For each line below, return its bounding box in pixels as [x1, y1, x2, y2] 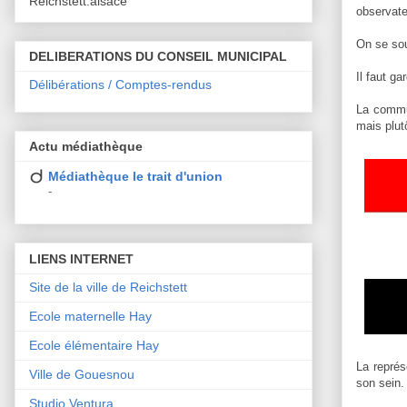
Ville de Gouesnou [29, 366, 134, 382]
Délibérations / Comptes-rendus [29, 76, 212, 92]
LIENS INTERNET [29, 251, 134, 266]
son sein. [356, 376, 404, 391]
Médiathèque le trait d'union [48, 169, 223, 184]
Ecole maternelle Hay [29, 308, 152, 323]
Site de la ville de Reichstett [29, 279, 187, 294]
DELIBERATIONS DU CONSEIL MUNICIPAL [29, 48, 287, 64]
